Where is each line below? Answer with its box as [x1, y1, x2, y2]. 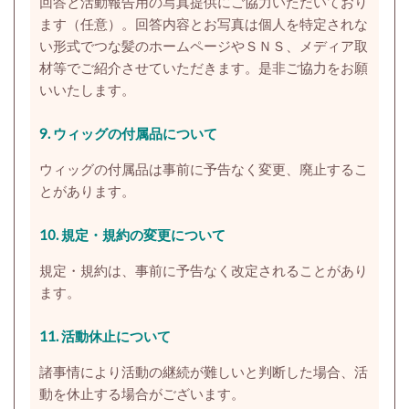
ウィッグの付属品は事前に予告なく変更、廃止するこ [38, 160, 368, 177]
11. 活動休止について [38, 327, 171, 344]
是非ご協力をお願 [257, 58, 368, 76]
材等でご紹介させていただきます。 [38, 58, 258, 76]
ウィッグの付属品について [52, 124, 217, 142]
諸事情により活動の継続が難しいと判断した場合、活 [38, 362, 368, 380]
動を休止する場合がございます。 [38, 384, 245, 402]
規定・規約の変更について [60, 225, 225, 243]
